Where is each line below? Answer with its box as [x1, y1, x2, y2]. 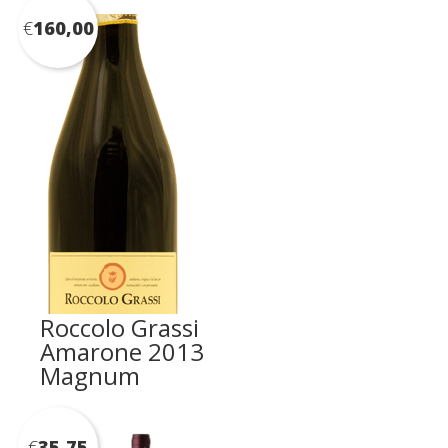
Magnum [40, 358, 140, 392]
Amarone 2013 [40, 334, 204, 368]
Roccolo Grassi [40, 310, 199, 344]
